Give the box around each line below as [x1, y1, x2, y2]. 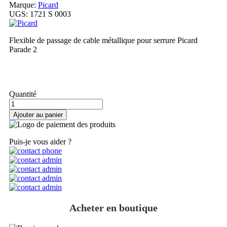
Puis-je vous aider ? [9, 137, 71, 146]
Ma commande [78, 65, 149, 79]
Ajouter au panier [13, 111, 63, 119]
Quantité [9, 90, 36, 99]
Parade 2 [9, 45, 37, 54]
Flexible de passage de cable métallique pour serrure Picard [9, 36, 198, 45]
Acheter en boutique [69, 202, 158, 214]
